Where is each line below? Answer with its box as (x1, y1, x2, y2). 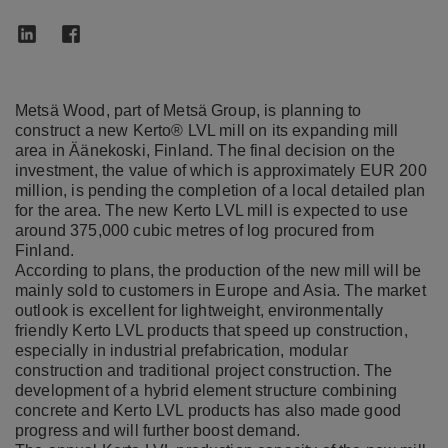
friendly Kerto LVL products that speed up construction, (15, 321, 408, 339)
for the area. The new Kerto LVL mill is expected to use (15, 201, 408, 219)
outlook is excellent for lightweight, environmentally (15, 301, 384, 319)
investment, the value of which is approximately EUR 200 (15, 161, 427, 179)
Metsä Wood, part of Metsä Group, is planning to (15, 101, 362, 119)
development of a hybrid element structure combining (15, 381, 398, 399)
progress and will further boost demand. (15, 421, 301, 439)
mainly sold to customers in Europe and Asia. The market (15, 281, 426, 299)
